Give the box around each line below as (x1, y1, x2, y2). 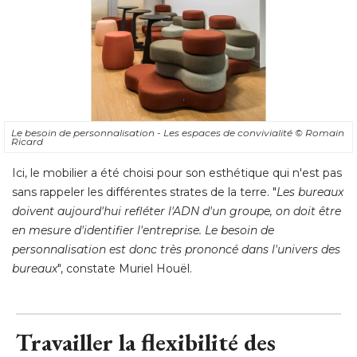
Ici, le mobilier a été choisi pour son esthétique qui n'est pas (12, 165, 342, 180)
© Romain (295, 126, 344, 139)
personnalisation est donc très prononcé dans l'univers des (12, 241, 340, 257)
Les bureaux (277, 184, 343, 199)
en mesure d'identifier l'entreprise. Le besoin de (12, 222, 274, 237)
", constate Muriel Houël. (57, 261, 192, 276)
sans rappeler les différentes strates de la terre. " (12, 184, 277, 199)
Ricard (11, 135, 43, 147)
